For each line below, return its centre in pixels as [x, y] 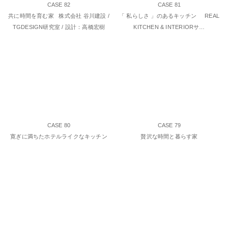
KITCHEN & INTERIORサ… [169, 27]
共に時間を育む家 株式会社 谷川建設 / [59, 16]
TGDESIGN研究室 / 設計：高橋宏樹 [59, 27]
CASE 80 [59, 125]
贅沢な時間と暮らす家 [169, 136]
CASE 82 [59, 5]
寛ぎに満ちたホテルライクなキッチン [59, 136]
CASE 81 [169, 5]
